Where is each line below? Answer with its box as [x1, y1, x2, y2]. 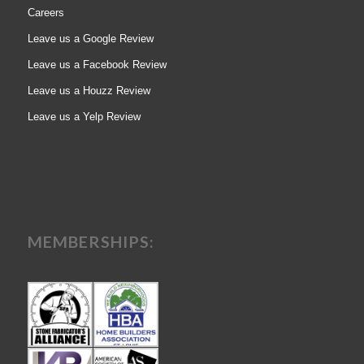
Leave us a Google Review [27, 32, 154, 45]
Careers [27, 6, 64, 19]
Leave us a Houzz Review [27, 84, 150, 97]
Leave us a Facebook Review [27, 58, 167, 71]
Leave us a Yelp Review [27, 110, 141, 123]
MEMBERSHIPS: [27, 231, 154, 251]
